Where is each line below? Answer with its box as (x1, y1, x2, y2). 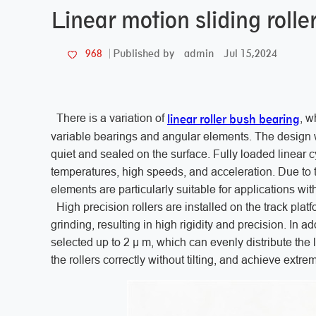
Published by (113, 47, 174, 59)
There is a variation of (51, 112, 167, 124)
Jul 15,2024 (224, 47, 277, 59)
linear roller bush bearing (167, 111, 300, 126)
